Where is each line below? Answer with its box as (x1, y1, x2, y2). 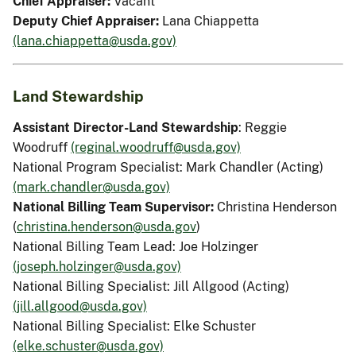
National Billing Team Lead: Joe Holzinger (13, 238, 258, 254)
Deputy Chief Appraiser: (13, 13, 159, 29)
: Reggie (238, 119, 287, 135)
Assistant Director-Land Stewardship (13, 119, 238, 135)
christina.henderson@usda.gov (17, 219, 196, 234)
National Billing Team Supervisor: (13, 199, 214, 215)
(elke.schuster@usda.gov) (13, 338, 164, 354)
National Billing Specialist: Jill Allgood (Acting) (13, 278, 289, 294)
